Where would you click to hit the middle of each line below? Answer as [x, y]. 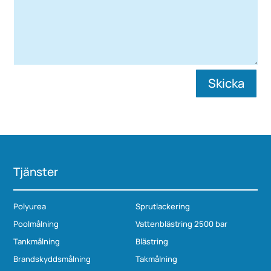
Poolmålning [36, 224]
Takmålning [156, 259]
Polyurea [30, 206]
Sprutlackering [163, 206]
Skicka [226, 83]
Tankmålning [37, 241]
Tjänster [36, 171]
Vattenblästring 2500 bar [181, 224]
